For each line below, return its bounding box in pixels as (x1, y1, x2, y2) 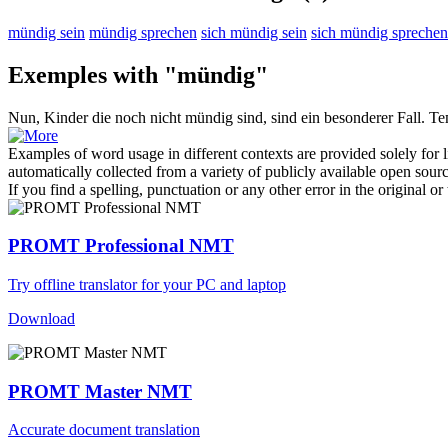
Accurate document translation (8, 421, 200, 439)
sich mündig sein (201, 23, 307, 41)
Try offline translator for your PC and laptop (8, 276, 286, 294)
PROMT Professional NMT (8, 235, 234, 257)
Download (8, 310, 75, 328)
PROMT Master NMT (8, 380, 192, 402)
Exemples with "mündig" (8, 61, 268, 88)
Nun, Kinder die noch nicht (8, 108, 185, 126)
